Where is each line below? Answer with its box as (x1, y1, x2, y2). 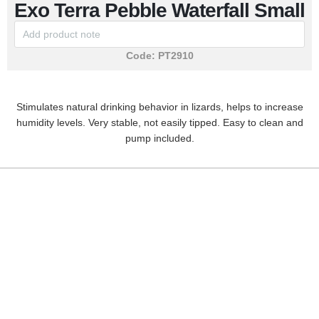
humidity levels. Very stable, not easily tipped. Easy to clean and (16, 117, 303, 128)
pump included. (125, 132, 194, 144)
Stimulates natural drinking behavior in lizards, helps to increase (16, 101, 303, 113)
